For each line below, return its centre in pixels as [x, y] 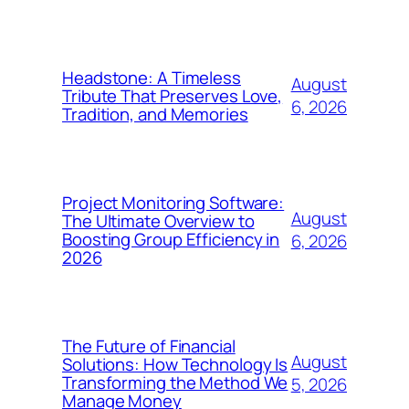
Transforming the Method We [175, 383]
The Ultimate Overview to [158, 221]
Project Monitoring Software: [173, 203]
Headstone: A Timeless [152, 78]
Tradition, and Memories [155, 114]
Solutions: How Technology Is [175, 364]
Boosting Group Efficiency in [171, 239]
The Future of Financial [149, 346]
